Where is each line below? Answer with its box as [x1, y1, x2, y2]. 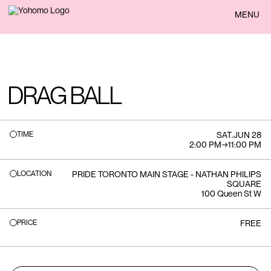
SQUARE [227, 179, 261, 189]
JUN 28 [233, 130, 261, 140]
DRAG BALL [7, 81, 121, 110]
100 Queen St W [201, 189, 261, 198]
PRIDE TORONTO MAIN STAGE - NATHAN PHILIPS [72, 169, 261, 179]
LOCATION [17, 169, 51, 178]
